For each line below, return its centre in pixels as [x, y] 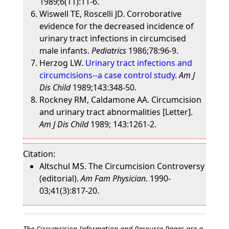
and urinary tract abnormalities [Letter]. [116, 112]
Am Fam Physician [113, 178]
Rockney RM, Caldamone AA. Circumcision [120, 100]
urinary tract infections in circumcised [112, 38]
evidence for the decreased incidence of [116, 26]
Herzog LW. [62, 63]
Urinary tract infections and [139, 63]
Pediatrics [109, 51]
